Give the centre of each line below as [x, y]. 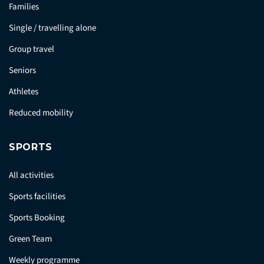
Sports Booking [37, 218]
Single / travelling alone [52, 28]
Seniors [22, 71]
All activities [31, 176]
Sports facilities [37, 197]
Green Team [30, 239]
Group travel [32, 49]
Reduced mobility [41, 113]
